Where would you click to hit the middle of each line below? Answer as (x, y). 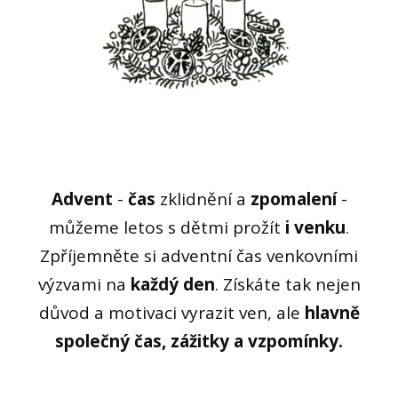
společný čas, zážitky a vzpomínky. (199, 341)
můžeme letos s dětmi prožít (165, 227)
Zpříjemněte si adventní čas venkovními (199, 256)
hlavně (332, 313)
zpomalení (293, 199)
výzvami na (84, 284)
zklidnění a (203, 199)
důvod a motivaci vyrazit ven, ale (171, 313)
